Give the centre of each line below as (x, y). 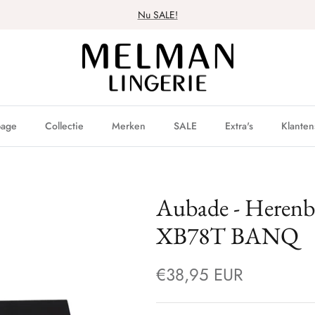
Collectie (64, 126)
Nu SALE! (157, 14)
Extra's (239, 126)
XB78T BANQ (228, 236)
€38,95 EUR (200, 275)
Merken (129, 126)
